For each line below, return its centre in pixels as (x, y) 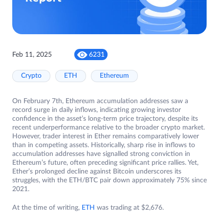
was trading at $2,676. (129, 208)
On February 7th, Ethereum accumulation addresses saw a (100, 101)
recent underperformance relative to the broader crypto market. (109, 128)
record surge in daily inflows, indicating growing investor (97, 110)
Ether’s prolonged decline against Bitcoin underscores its (97, 172)
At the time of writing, (47, 208)
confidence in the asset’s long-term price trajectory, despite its (105, 119)
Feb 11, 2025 (32, 55)
